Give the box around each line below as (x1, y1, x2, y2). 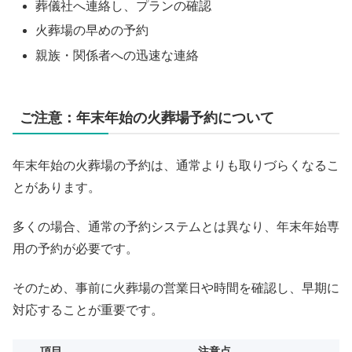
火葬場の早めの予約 (35, 24, 149, 38)
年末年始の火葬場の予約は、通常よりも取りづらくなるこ (13, 158, 339, 172)
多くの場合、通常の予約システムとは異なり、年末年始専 (13, 219, 339, 233)
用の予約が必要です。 (13, 241, 138, 255)
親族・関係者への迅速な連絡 (35, 48, 200, 62)
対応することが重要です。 (13, 303, 163, 317)
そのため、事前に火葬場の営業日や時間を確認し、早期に (13, 281, 339, 295)
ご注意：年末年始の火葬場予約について (20, 109, 274, 126)
